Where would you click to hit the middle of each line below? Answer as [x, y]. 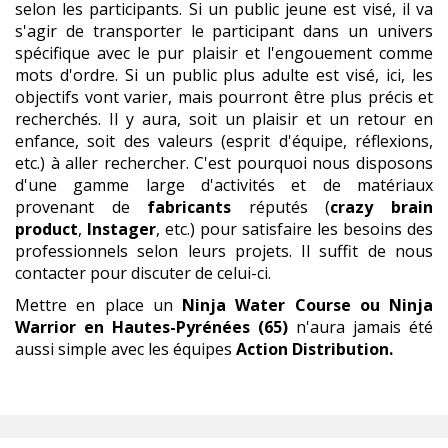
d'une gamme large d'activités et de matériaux [224, 220]
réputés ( [281, 242]
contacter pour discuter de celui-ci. [143, 308]
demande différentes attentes [310, 22]
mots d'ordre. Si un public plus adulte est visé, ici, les [224, 110]
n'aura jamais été [360, 362]
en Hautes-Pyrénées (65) [186, 362]
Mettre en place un [98, 340]
